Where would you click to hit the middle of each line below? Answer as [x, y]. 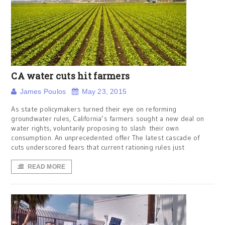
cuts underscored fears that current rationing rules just [98, 147]
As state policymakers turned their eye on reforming [94, 109]
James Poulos [43, 91]
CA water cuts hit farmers [71, 76]
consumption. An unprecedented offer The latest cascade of [105, 138]
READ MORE [46, 167]
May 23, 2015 [104, 91]
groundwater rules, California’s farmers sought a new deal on [108, 119]
